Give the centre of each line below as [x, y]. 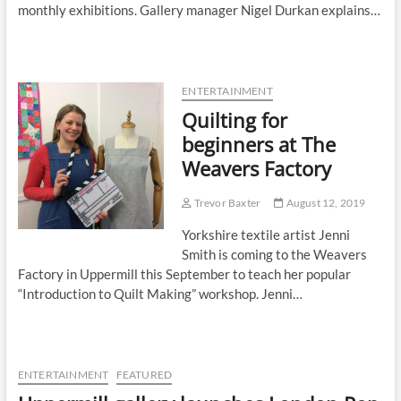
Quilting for [235, 120]
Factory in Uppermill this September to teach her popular [184, 274]
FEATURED [144, 375]
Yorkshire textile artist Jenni [266, 235]
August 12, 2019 [325, 203]
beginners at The [259, 145]
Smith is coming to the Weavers [275, 255]
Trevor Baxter [226, 203]
